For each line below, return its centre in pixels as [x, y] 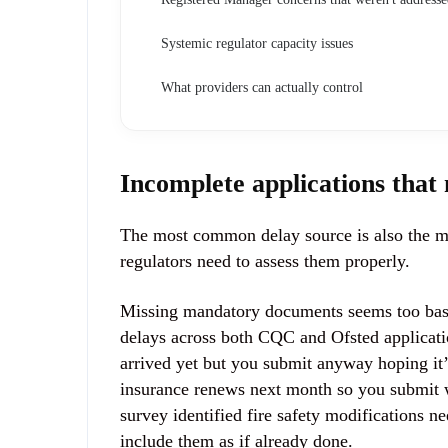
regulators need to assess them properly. [265, 260]
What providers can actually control [262, 87]
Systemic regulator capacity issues [257, 43]
